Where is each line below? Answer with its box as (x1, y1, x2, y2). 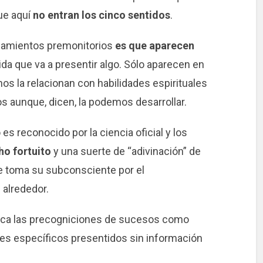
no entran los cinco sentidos (32, 9, 170, 22)
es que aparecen (114, 39, 194, 52)
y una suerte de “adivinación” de (50, 145, 201, 158)
